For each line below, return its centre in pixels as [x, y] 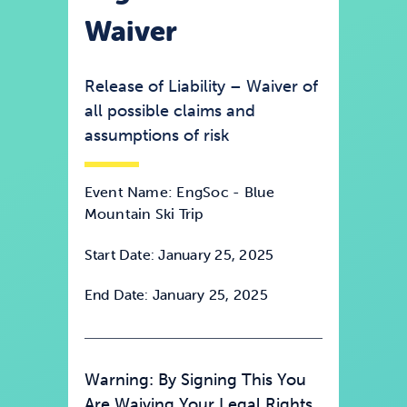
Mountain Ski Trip [144, 214]
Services [50, 96]
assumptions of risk [156, 136]
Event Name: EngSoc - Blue [179, 193]
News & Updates [79, 45]
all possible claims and [169, 111]
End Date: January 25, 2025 [176, 295]
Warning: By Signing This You [195, 380]
